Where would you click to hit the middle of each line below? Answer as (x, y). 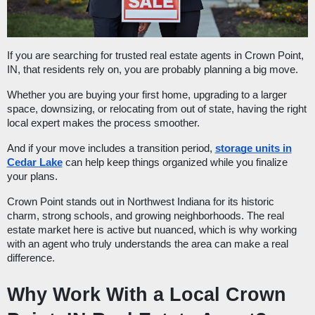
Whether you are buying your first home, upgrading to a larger (147, 95)
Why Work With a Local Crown (146, 295)
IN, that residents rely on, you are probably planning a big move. (154, 70)
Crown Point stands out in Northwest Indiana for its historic (140, 202)
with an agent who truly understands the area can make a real (147, 244)
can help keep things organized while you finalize (175, 163)
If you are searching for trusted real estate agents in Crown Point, (155, 56)
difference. (31, 258)
